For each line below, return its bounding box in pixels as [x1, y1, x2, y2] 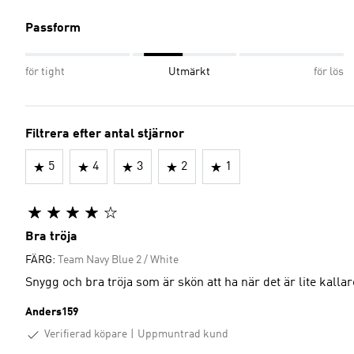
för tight [25, 66, 65, 77]
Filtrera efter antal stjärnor [25, 128, 184, 141]
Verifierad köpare [44, 329, 127, 340]
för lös [314, 66, 344, 77]
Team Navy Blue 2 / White [58, 254, 179, 265]
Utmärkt [168, 66, 210, 77]
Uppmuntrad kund [137, 329, 228, 341]
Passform [25, 22, 81, 35]
